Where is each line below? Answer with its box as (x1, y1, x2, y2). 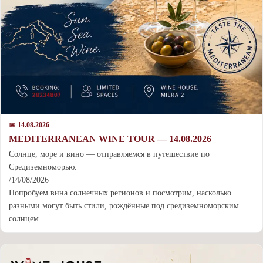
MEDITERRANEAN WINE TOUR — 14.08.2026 (9, 133, 211, 144)
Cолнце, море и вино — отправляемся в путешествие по (9, 149, 210, 159)
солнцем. (9, 214, 41, 223)
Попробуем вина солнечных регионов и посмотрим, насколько (9, 188, 231, 197)
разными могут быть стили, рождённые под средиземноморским (9, 201, 239, 210)
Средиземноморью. (9, 162, 77, 171)
